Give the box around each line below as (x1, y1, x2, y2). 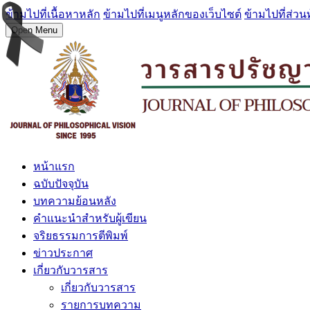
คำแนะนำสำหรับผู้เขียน (33, 212, 147, 224)
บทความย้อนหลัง (33, 195, 116, 207)
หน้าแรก (33, 161, 75, 172)
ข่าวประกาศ (33, 247, 93, 259)
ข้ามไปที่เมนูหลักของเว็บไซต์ (103, 8, 241, 20)
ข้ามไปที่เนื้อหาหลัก (6, 8, 100, 20)
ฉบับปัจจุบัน (33, 178, 89, 190)
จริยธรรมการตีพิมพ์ (33, 230, 128, 241)
